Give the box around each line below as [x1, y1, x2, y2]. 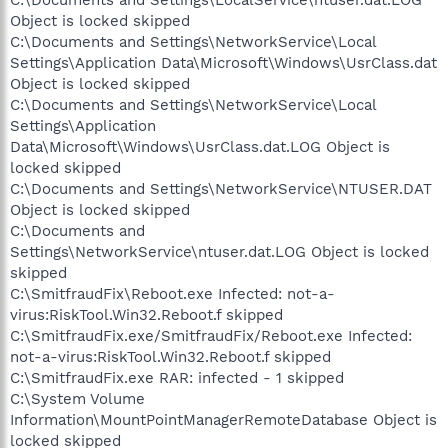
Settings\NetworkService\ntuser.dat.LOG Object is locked [10, 242, 429, 261]
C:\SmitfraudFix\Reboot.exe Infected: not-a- [10, 284, 335, 303]
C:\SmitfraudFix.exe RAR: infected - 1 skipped [10, 368, 344, 387]
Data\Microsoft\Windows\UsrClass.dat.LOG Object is [10, 137, 390, 156]
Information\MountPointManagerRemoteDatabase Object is [10, 410, 437, 429]
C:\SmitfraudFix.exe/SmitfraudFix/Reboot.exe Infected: [10, 326, 412, 345]
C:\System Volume [10, 389, 145, 408]
